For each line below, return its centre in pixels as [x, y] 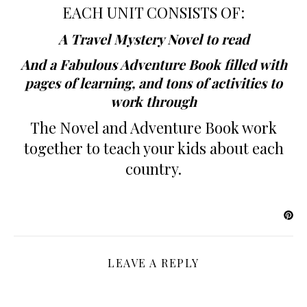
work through [153, 101]
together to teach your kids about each [153, 148]
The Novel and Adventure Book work [153, 128]
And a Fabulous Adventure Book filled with [153, 64]
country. [153, 169]
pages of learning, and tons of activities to [153, 83]
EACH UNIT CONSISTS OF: [153, 13]
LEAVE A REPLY [153, 263]
